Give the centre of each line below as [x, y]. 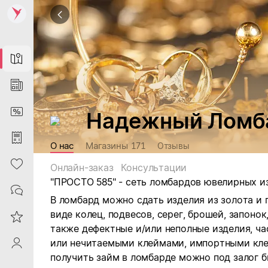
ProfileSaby [17, 243]
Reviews [17, 217]
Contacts [17, 190]
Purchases [17, 138]
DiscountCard [17, 111]
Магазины [107, 145]
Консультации [154, 167]
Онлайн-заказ [82, 167]
